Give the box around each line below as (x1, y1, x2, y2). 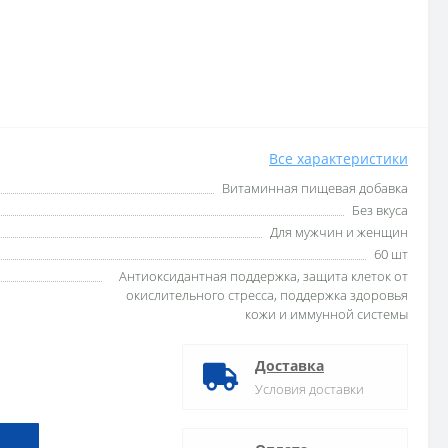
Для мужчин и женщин (270, 223, 408, 241)
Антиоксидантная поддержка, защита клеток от (119, 267, 408, 285)
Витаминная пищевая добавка (222, 179, 408, 197)
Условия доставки (255, 380, 364, 398)
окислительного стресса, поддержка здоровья (126, 286, 408, 304)
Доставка (255, 356, 324, 375)
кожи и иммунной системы (245, 305, 408, 323)
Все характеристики (269, 149, 408, 168)
